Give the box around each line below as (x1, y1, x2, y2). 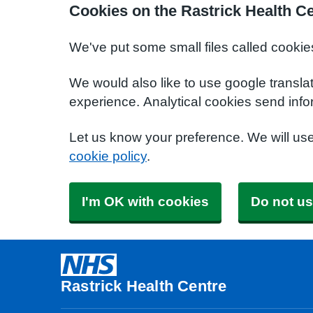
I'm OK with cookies (82, 195, 209, 208)
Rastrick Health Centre (61, 278, 227, 293)
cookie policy (69, 150, 147, 163)
